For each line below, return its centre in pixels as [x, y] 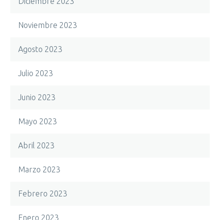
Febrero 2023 [43, 193]
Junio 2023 [37, 97]
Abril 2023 [36, 145]
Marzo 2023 [39, 169]
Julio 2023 [36, 73]
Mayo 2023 [38, 121]
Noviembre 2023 [48, 25]
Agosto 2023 [40, 49]
